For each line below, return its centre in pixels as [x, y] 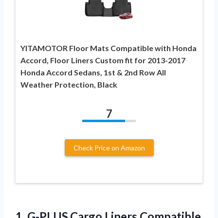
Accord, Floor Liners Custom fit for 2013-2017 [103, 60]
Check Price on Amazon [109, 147]
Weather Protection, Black [69, 84]
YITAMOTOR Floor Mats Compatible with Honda [109, 48]
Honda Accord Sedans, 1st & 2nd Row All [93, 72]
